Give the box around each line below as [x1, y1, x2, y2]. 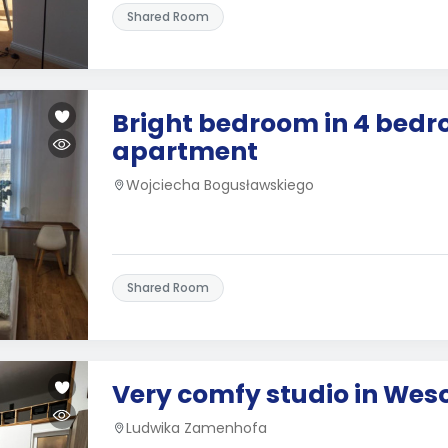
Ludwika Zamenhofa [126, 418, 267, 438]
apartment [112, 134, 258, 169]
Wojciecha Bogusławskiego [126, 175, 314, 195]
